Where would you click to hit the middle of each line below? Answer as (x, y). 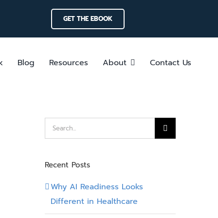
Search (57, 125)
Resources (69, 63)
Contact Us (171, 63)
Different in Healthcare (94, 201)
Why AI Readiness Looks (97, 187)
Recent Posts (67, 165)
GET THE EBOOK (88, 18)
